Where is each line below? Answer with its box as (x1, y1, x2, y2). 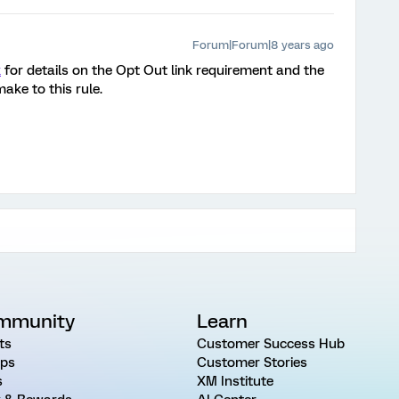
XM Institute (196, 373, 273, 389)
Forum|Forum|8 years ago (192, 38, 334, 52)
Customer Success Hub (196, 336, 345, 352)
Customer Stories (196, 354, 307, 370)
